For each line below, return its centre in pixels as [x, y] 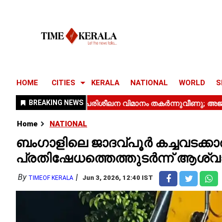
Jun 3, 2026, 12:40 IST [118, 178]
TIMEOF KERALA [51, 178]
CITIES [63, 83]
